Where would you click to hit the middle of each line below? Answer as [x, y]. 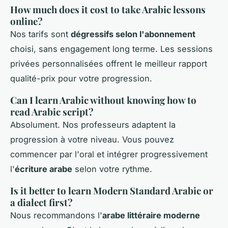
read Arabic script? [52, 112]
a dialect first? [41, 203]
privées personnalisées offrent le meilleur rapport [109, 64]
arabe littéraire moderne [151, 216]
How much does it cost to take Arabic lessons [108, 10]
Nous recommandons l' [56, 216]
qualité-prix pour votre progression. [81, 79]
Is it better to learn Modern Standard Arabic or [112, 191]
